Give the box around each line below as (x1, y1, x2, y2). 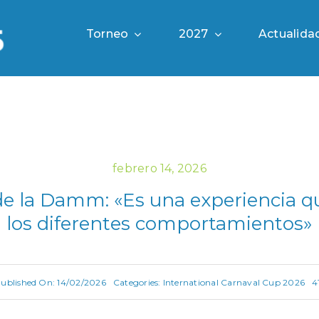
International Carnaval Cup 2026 (162, 276, 305, 288)
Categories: (113, 276, 163, 288)
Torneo (85, 27, 129, 41)
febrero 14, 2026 (113, 162, 206, 175)
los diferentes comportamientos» (6, 212, 313, 235)
